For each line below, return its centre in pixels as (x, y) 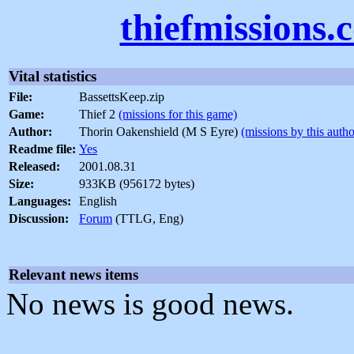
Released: (34, 167)
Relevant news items (73, 275)
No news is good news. (150, 304)
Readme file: (42, 149)
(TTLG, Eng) (148, 219)
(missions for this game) (178, 115)
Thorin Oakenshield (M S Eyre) (160, 132)
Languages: (40, 201)
